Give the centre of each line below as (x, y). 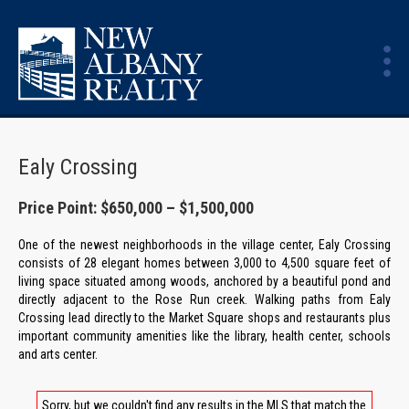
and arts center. (58, 354)
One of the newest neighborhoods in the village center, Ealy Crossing (204, 245)
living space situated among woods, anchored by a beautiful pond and (204, 281)
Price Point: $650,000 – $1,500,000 (136, 208)
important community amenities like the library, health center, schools (204, 336)
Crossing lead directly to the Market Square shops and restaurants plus (204, 318)
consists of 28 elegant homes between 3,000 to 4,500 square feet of (204, 263)
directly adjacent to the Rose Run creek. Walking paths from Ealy (204, 299)
